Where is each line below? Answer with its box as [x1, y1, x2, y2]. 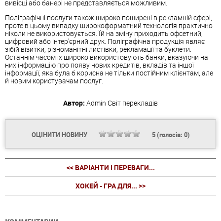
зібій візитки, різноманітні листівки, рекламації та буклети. [5, 44, 191, 54]
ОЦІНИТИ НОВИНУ [31, 130, 89, 140]
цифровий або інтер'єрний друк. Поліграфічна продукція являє [5, 37, 205, 46]
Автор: [63, 98, 85, 108]
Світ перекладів [108, 98, 158, 108]
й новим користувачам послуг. [5, 76, 103, 86]
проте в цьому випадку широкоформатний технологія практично [5, 21, 213, 31]
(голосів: [155, 130, 184, 140]
